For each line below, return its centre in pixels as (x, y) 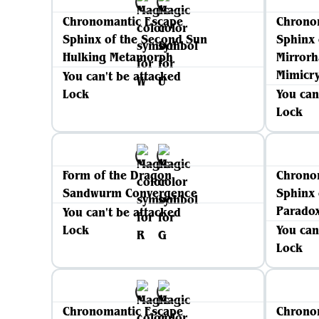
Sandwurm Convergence (130, 193)
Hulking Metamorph (118, 57)
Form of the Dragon (117, 175)
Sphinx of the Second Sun (135, 39)
